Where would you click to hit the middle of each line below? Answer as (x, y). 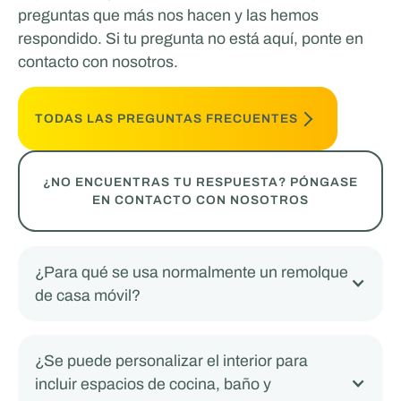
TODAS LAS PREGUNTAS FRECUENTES (167, 118)
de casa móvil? (88, 295)
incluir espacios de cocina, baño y (154, 384)
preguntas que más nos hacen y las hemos (168, 15)
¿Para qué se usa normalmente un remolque (192, 272)
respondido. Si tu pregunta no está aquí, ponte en (190, 38)
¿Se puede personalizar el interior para (172, 361)
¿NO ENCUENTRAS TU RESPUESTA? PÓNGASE (200, 182)
